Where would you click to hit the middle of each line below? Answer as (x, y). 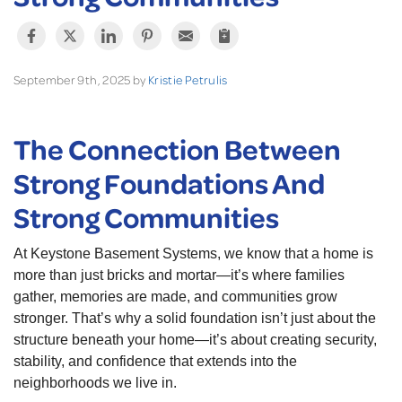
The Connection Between (177, 149)
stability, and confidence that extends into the (155, 362)
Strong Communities (146, 217)
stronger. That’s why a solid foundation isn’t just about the (195, 319)
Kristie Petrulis (188, 80)
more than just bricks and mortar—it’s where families (179, 275)
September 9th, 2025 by (81, 80)
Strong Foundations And (169, 183)
